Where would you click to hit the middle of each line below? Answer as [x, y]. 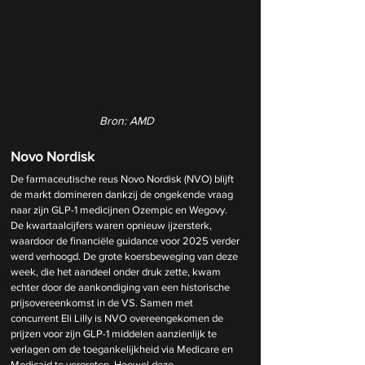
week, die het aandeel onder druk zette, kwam [117, 271]
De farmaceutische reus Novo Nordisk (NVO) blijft [123, 178]
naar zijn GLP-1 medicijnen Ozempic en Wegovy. [120, 209]
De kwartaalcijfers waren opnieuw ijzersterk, [112, 225]
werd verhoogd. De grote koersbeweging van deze [125, 256]
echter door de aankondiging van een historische [121, 287]
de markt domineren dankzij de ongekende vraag [123, 194]
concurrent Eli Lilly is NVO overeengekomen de [118, 318]
